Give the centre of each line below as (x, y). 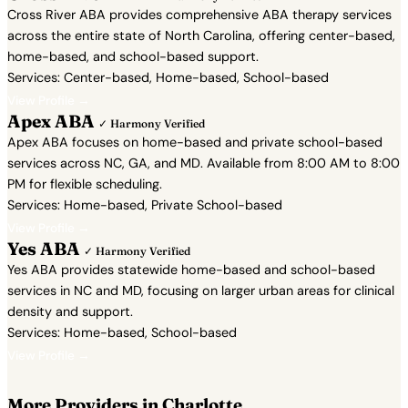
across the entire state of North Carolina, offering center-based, (201, 36)
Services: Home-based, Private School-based (145, 205)
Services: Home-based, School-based (122, 332)
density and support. (70, 311)
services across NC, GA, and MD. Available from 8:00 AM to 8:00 (204, 163)
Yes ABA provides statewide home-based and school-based (191, 270)
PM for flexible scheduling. (85, 184)
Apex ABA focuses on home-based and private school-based (195, 142)
